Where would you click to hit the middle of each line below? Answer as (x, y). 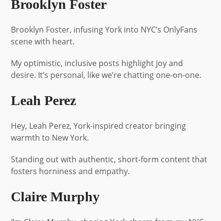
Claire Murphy (55, 196)
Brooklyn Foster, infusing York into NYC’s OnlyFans (104, 29)
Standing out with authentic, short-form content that (109, 159)
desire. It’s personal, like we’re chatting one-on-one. (106, 75)
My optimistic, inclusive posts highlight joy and (97, 63)
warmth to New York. (50, 137)
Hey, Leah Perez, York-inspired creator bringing (99, 126)
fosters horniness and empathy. (71, 171)
